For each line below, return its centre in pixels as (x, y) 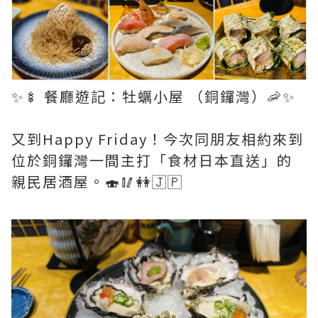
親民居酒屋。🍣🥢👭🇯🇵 (97, 181)
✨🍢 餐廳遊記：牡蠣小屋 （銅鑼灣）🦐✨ (153, 96)
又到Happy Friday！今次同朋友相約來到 (158, 139)
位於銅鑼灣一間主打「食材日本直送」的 (152, 160)
